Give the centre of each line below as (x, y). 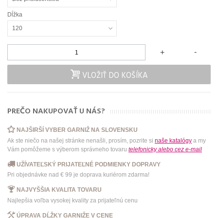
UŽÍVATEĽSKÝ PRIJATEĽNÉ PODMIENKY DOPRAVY (89, 164)
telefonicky (143, 149)
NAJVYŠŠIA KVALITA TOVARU (59, 190)
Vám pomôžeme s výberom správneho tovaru (68, 149)
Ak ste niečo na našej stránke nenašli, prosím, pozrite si (81, 140)
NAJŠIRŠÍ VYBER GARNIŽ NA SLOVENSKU (77, 130)
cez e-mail (188, 149)
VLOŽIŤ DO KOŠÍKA (115, 76)
